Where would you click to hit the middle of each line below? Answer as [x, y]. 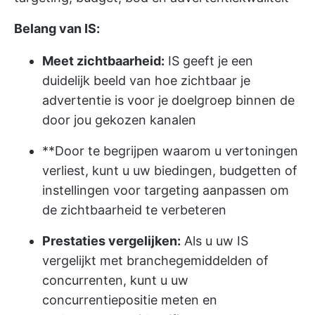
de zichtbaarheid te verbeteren [134, 210]
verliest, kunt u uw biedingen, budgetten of [170, 171]
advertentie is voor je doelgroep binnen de [168, 100]
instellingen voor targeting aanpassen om [166, 190]
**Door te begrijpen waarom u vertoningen [170, 151]
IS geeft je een [209, 61]
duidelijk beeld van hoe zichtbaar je [146, 81]
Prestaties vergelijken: [111, 241]
